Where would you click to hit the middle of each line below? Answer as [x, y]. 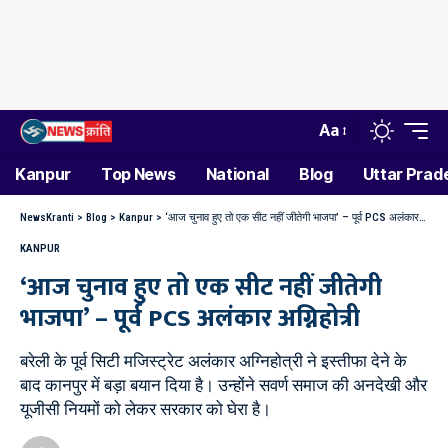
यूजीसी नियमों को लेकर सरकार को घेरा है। [145, 409]
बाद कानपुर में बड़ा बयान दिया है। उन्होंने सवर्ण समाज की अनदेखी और [223, 385]
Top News [138, 174]
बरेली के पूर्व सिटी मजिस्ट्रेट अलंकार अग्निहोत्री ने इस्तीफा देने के [213, 361]
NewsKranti [47, 217]
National [237, 174]
